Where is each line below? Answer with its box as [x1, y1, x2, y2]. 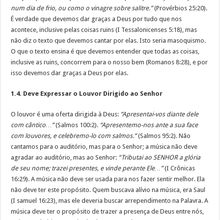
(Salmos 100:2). [54, 121, 100, 129]
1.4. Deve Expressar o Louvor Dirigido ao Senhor [11, 89, 163, 97]
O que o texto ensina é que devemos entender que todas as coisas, [11, 47, 200, 55]
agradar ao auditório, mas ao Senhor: [11, 153, 119, 161]
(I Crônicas [163, 164, 195, 172]
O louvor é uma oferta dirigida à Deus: [11, 110, 121, 118]
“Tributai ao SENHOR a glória [118, 153, 201, 161]
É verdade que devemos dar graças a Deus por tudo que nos [11, 15, 182, 23]
